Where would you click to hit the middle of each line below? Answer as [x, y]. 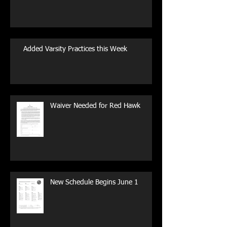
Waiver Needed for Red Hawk [95, 106]
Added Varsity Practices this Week [75, 49]
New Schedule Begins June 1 [94, 182]
